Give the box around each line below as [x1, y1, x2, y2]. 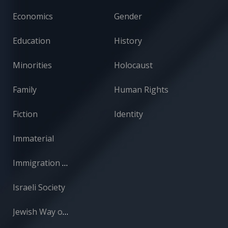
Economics [13, 11, 53, 22]
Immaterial [13, 133, 54, 145]
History [114, 35, 142, 47]
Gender [114, 11, 142, 22]
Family [13, 84, 37, 96]
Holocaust [114, 60, 153, 71]
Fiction [13, 108, 38, 120]
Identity [114, 108, 143, 120]
